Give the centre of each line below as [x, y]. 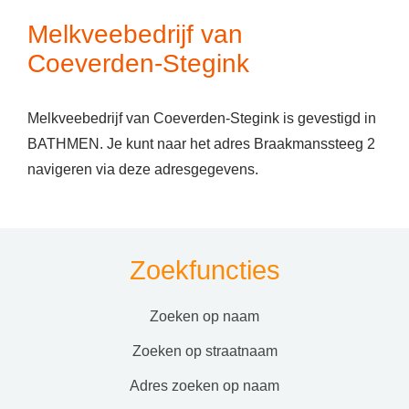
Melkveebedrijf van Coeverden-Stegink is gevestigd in [202, 118]
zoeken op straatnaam [209, 351]
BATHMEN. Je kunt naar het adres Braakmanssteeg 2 [201, 144]
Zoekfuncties [204, 270]
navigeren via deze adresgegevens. [143, 169]
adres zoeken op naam [210, 386]
